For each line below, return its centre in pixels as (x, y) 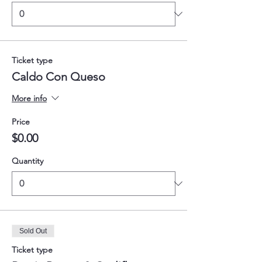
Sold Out (33, 231)
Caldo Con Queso (58, 76)
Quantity (27, 161)
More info (29, 98)
